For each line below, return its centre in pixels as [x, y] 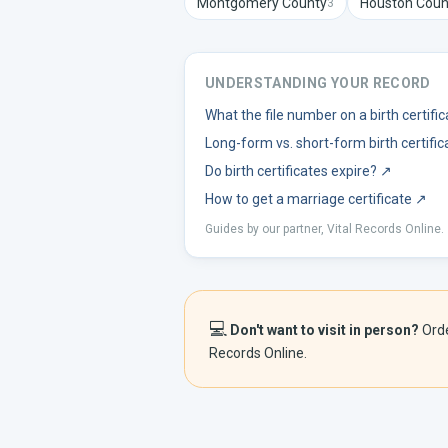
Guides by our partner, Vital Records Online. [324, 229]
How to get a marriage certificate [308, 199]
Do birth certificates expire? [291, 171]
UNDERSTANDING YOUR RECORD [318, 83]
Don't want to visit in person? [324, 330]
